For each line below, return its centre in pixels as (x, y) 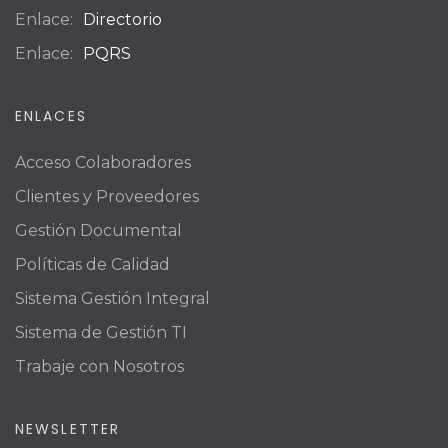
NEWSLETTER (67, 428)
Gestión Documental (98, 230)
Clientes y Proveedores (107, 196)
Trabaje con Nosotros (99, 366)
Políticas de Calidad (92, 264)
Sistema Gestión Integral (112, 298)
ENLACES (51, 115)
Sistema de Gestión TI (101, 332)
